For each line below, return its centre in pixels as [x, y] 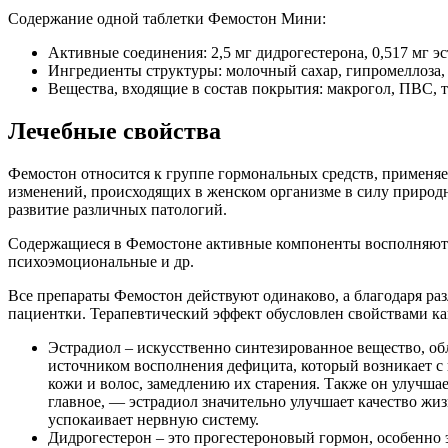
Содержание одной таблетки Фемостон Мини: [167, 19]
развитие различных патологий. [117, 210]
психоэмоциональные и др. [101, 262]
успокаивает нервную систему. [153, 420]
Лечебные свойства [114, 131]
